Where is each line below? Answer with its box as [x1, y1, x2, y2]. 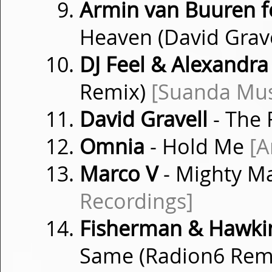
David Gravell [80, 105, 208, 133]
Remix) [80, 78, 151, 106]
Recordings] [80, 187, 193, 215]
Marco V [80, 160, 158, 188]
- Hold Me [144, 132, 250, 160]
